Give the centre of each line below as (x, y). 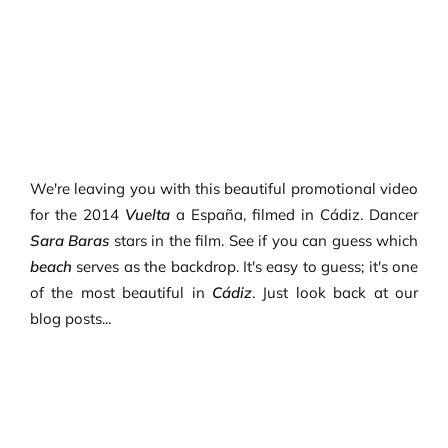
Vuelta (147, 214)
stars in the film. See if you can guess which (264, 240)
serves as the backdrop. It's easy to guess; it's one (247, 266)
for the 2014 (77, 214)
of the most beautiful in (120, 292)
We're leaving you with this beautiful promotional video (224, 188)
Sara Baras (69, 240)
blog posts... (70, 318)
